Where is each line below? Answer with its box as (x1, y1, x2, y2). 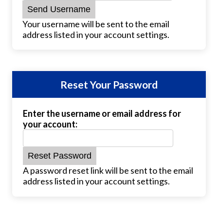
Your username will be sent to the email (22, 18, 169, 29)
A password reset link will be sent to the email (22, 165, 193, 176)
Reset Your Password (60, 78, 158, 91)
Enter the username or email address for (22, 108, 181, 119)
